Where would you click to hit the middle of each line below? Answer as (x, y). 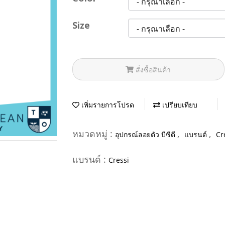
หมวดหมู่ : (94, 133)
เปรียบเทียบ (179, 105)
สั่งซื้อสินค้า (153, 69)
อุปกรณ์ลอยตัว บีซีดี (146, 134)
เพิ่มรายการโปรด (107, 105)
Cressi (119, 160)
